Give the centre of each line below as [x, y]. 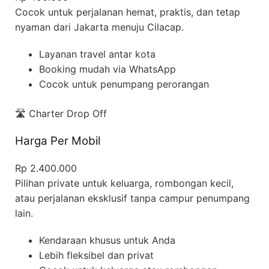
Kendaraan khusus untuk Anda [107, 240]
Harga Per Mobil [58, 141]
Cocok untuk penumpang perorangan [124, 84]
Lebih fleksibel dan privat [96, 255]
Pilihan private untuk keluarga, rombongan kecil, [124, 183]
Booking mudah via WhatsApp [107, 69]
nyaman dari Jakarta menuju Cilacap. [99, 27]
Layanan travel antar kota [97, 54]
